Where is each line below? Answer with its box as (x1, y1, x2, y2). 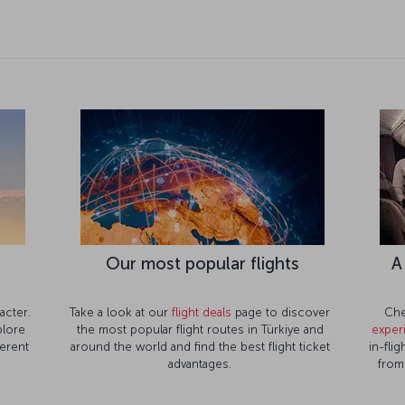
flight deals (172, 276, 231, 290)
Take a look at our (70, 276, 172, 290)
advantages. (168, 327, 231, 342)
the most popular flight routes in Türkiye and (76, 293, 324, 307)
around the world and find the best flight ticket (70, 310, 330, 325)
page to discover (235, 276, 330, 290)
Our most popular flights (105, 223, 299, 245)
